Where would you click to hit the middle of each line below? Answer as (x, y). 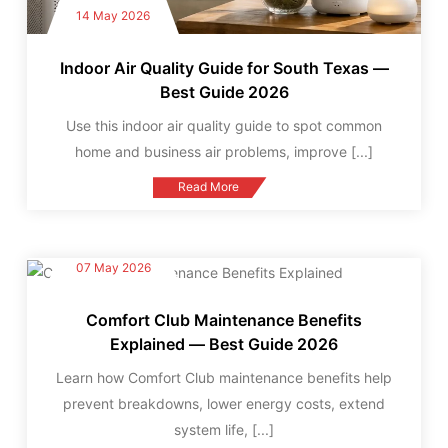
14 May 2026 (113, 16)
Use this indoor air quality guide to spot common (224, 126)
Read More (208, 187)
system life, (213, 429)
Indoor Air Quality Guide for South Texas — (224, 68)
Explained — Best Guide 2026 (224, 343)
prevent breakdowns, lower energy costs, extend (224, 403)
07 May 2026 (113, 267)
